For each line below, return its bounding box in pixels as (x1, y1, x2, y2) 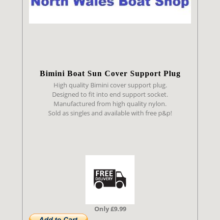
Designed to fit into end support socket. (52, 89, 168, 99)
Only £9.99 (94, 204, 126, 213)
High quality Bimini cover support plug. (53, 80, 167, 89)
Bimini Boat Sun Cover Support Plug (39, 69, 181, 78)
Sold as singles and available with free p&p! (48, 108, 172, 117)
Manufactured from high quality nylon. (54, 99, 166, 108)
